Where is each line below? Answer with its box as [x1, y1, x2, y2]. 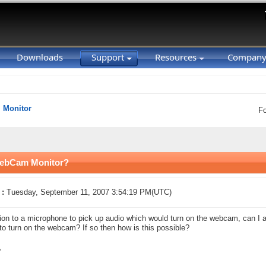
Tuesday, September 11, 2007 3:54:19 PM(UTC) [7, 188, 172, 197]
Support [91, 51, 126, 63]
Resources [155, 51, 199, 63]
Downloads [17, 51, 63, 63]
